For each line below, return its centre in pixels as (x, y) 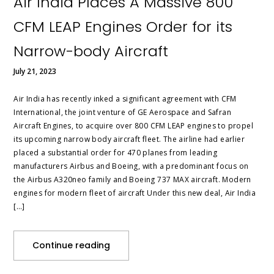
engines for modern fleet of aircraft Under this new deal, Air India (135, 193)
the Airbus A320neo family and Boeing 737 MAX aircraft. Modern (132, 180)
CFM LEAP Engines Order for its (123, 27)
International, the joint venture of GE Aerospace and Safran (123, 113)
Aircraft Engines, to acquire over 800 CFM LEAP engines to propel (134, 126)
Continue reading (72, 246)
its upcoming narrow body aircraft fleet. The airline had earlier (129, 139)
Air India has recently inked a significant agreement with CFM (125, 99)
